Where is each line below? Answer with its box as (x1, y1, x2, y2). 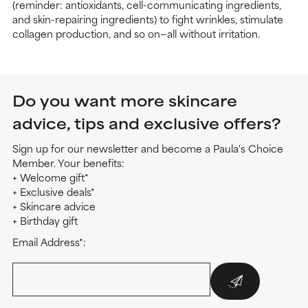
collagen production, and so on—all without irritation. (12, 25, 260, 41)
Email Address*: (12, 233, 86, 250)
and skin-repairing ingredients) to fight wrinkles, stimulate (12, 10, 283, 27)
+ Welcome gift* (12, 168, 89, 185)
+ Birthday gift (12, 212, 78, 228)
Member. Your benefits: (12, 154, 124, 170)
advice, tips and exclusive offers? (12, 111, 281, 134)
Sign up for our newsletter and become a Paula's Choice (12, 140, 283, 156)
